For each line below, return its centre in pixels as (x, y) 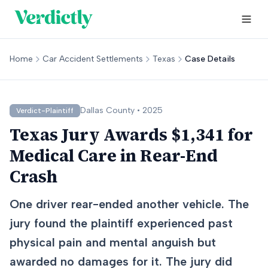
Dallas (92, 110)
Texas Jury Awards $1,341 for (131, 135)
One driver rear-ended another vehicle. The (129, 204)
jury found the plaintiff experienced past (121, 223)
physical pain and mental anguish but (113, 242)
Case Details (210, 59)
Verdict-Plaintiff (45, 111)
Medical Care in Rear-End (114, 156)
